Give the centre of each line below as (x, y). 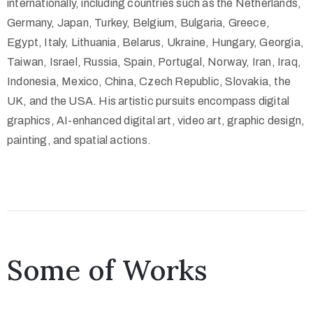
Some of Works (107, 270)
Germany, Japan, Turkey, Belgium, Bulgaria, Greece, (139, 23)
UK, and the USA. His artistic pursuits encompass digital (148, 101)
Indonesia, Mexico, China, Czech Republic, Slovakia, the (149, 82)
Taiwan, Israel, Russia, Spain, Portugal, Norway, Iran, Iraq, (154, 62)
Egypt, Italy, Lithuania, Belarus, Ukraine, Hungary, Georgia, (156, 43)
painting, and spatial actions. (79, 140)
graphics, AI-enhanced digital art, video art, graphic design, (156, 121)
